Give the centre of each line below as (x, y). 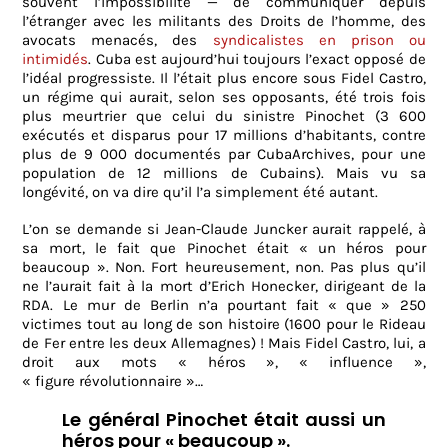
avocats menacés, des (117, 40)
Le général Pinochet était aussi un (224, 420)
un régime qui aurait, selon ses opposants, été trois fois (224, 97)
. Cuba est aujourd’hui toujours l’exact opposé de (257, 59)
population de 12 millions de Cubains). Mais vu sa (224, 173)
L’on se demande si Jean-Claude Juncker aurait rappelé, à (224, 229)
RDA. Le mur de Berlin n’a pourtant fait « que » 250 (224, 305)
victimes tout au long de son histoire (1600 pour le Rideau (224, 324)
